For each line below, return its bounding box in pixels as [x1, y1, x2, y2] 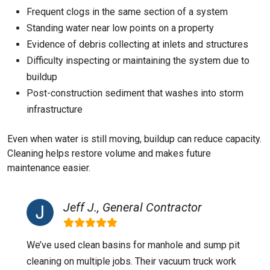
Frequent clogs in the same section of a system [27, 6, 228, 17]
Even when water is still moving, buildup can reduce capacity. [7, 133, 262, 145]
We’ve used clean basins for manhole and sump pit [27, 239, 240, 251]
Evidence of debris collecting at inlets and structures [27, 39, 248, 50]
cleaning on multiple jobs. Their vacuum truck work [27, 256, 236, 267]
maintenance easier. [7, 162, 90, 174]
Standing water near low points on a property [27, 22, 214, 34]
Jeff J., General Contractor [63, 200, 202, 215]
